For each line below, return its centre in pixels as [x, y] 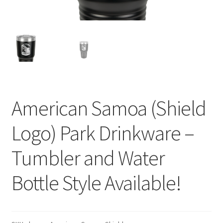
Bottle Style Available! [96, 183]
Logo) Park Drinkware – [103, 133]
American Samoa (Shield [109, 108]
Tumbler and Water [88, 158]
